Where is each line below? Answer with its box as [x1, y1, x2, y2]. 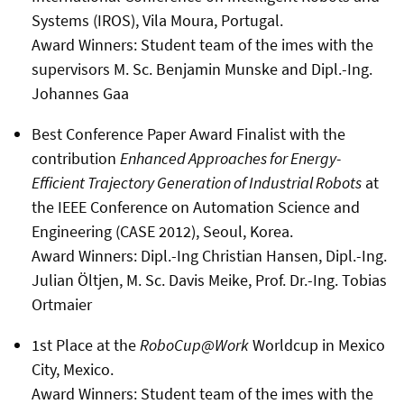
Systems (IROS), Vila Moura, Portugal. [31, 9, 283, 31]
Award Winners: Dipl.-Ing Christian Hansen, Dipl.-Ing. [31, 244, 387, 266]
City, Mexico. [31, 358, 114, 380]
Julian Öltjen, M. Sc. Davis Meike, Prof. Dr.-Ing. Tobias [31, 269, 387, 290]
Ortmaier [31, 293, 92, 315]
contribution [31, 147, 120, 169]
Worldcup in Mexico [248, 334, 385, 355]
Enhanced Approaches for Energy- [119, 147, 341, 169]
